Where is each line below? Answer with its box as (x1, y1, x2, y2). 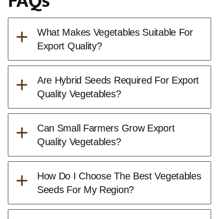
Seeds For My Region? (37, 184, 134, 195)
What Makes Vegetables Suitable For (37, 26, 193, 38)
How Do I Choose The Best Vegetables (37, 170, 201, 181)
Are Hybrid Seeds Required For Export (37, 74, 199, 86)
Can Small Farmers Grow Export (37, 122, 175, 133)
